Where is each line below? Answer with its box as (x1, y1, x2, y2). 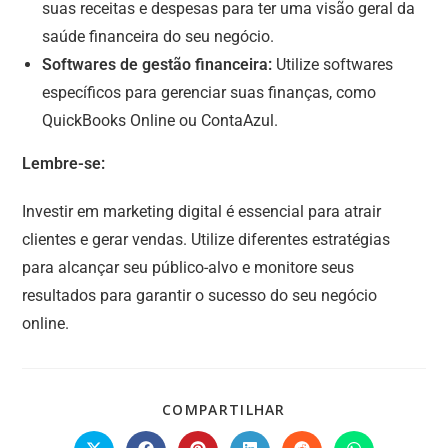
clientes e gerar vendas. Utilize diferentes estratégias (22, 229, 391, 249)
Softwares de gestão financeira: (42, 54, 273, 74)
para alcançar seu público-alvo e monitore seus (22, 257, 355, 277)
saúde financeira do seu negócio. (42, 26, 275, 46)
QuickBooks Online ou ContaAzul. (42, 110, 279, 130)
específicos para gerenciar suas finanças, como (42, 82, 377, 102)
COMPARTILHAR (162, 399, 286, 419)
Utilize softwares (272, 54, 394, 74)
